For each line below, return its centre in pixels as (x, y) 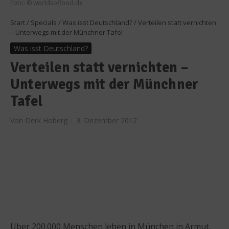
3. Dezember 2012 (107, 120)
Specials (44, 22)
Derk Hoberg (46, 120)
